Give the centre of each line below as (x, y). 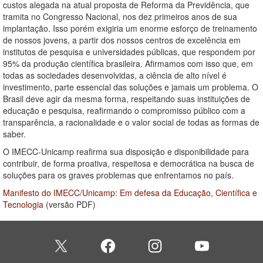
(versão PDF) (70, 204)
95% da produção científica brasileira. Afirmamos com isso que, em (128, 63)
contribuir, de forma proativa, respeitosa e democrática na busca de (129, 163)
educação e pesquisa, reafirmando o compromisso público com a (124, 110)
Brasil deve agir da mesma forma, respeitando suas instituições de (127, 99)
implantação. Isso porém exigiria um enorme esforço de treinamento (130, 28)
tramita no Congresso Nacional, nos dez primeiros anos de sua (120, 16)
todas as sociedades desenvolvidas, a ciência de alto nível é (115, 75)
